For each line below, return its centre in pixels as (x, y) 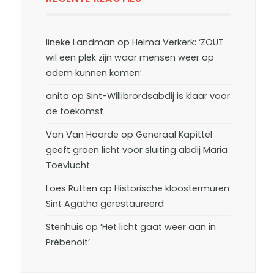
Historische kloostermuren (172, 188)
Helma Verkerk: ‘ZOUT (178, 42)
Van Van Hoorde (83, 135)
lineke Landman (81, 42)
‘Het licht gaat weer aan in (158, 227)
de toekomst (75, 111)
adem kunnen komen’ (94, 73)
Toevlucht (68, 165)
